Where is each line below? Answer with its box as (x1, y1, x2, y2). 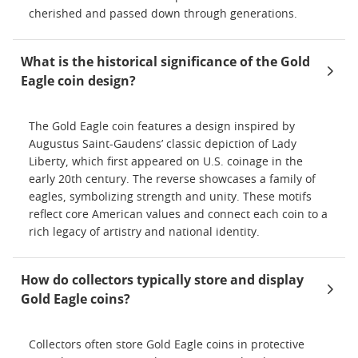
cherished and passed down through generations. (29, 9, 297, 21)
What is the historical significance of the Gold (21, 53, 310, 71)
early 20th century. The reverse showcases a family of (29, 174, 316, 186)
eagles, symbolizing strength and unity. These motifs (29, 192, 312, 204)
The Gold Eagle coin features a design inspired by (29, 121, 295, 133)
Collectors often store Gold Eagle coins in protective (29, 340, 304, 352)
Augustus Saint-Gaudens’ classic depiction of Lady (29, 139, 296, 151)
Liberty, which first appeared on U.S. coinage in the (29, 157, 303, 169)
